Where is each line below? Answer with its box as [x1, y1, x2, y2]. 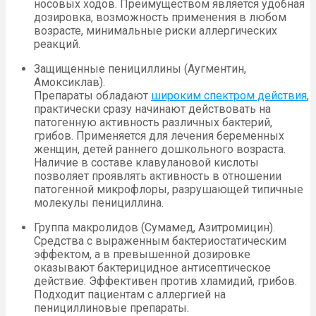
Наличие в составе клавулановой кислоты [34, 156, 259, 170]
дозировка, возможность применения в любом [34, 11, 286, 25]
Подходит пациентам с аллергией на [34, 288, 226, 302]
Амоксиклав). [34, 75, 105, 90]
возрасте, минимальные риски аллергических [34, 24, 277, 38]
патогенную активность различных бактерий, [34, 116, 272, 130]
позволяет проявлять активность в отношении [34, 169, 281, 183]
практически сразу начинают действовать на [34, 102, 271, 116]
